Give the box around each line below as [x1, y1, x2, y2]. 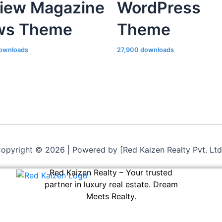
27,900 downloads [117, 46, 174, 54]
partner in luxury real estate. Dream [44, 179, 178, 189]
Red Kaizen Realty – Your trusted [50, 167, 172, 177]
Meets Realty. [86, 191, 136, 201]
